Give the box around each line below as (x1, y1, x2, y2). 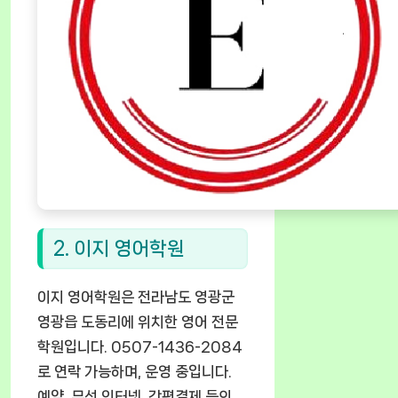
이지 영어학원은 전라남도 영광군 (37, 288, 235, 305)
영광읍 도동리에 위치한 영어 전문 (37, 313, 238, 330)
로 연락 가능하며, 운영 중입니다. (37, 362, 232, 379)
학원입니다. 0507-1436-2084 (37, 338, 243, 354)
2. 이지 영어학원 (53, 237, 185, 259)
